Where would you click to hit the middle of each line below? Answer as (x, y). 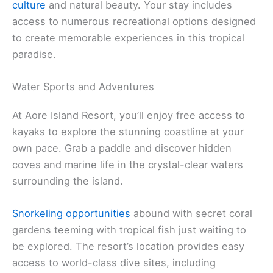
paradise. (34, 54)
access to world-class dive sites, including (114, 263)
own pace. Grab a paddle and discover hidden (122, 148)
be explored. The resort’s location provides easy (128, 246)
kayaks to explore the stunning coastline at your (128, 131)
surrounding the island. (68, 181)
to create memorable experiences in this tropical (128, 37)
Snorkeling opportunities (71, 214)
